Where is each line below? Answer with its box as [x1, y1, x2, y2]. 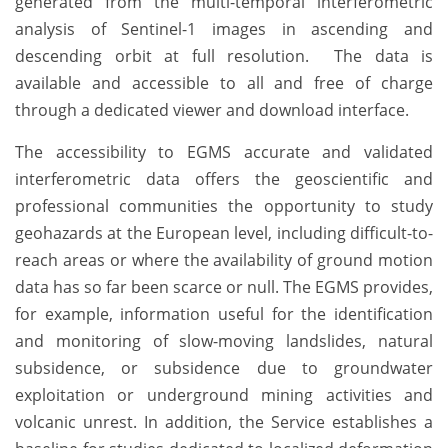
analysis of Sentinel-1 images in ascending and [15, 18, 433, 41]
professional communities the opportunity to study [15, 195, 433, 218]
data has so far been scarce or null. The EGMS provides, [15, 276, 433, 299]
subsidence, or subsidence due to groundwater [15, 357, 433, 380]
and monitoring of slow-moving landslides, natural [15, 330, 433, 353]
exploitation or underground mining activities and [15, 384, 433, 407]
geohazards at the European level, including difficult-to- [15, 222, 433, 245]
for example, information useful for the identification [15, 303, 433, 326]
